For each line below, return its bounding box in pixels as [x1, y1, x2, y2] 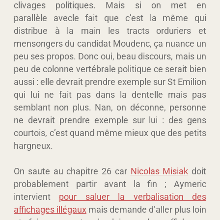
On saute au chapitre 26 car [14, 165, 131, 176]
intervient [14, 191, 59, 202]
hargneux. [14, 140, 53, 151]
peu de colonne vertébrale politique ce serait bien [14, 63, 206, 74]
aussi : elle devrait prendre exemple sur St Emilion [14, 76, 206, 87]
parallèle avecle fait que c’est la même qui [14, 12, 206, 23]
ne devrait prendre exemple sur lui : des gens [14, 114, 206, 125]
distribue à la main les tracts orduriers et [14, 25, 206, 36]
